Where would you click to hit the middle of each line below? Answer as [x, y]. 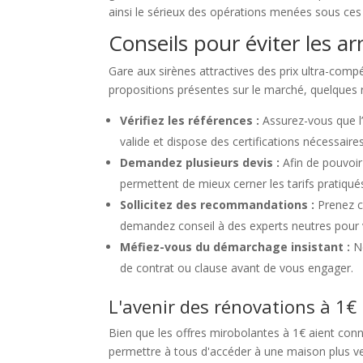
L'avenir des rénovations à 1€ [233, 307]
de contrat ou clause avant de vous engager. [237, 268]
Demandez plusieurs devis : [200, 163]
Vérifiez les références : [190, 121]
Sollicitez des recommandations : [218, 205]
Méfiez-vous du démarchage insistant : [235, 247]
